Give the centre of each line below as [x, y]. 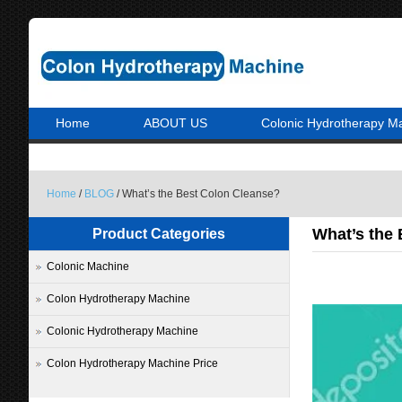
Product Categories [159, 234]
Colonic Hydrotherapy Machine [122, 331]
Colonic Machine [88, 267]
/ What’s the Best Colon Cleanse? [197, 194]
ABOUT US [175, 123]
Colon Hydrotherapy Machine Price [132, 363]
